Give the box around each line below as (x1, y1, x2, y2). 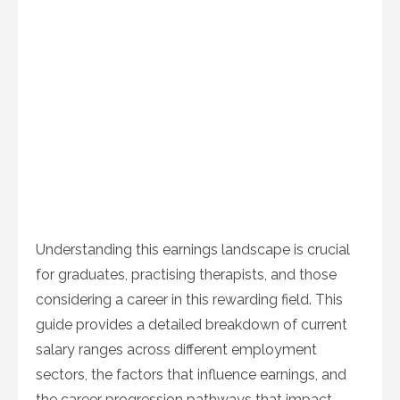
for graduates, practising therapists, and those (36, 266, 337, 283)
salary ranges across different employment (36, 341, 317, 358)
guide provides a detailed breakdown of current (36, 316, 347, 333)
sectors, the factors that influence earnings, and (36, 366, 346, 383)
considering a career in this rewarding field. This (36, 291, 343, 308)
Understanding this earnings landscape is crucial (36, 241, 350, 258)
